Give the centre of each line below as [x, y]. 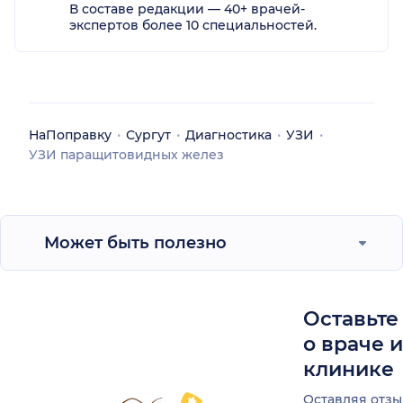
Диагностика [228, 134]
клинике [349, 369]
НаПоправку [70, 134]
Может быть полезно [135, 242]
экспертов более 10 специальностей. [193, 25]
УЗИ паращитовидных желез [126, 154]
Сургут [148, 134]
